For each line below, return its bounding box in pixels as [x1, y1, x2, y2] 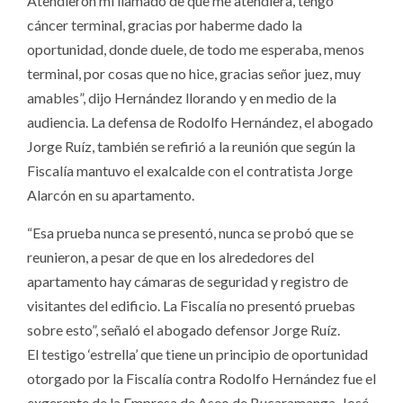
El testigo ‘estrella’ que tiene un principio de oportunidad [27, 345, 368, 363]
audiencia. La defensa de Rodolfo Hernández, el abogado [27, 113, 373, 131]
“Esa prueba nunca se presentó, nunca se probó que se [27, 224, 354, 242]
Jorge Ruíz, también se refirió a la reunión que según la [27, 138, 355, 156]
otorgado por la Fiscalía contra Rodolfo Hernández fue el [27, 370, 376, 388]
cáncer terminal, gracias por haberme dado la [27, 16, 302, 34]
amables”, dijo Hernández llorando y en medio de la [27, 89, 336, 107]
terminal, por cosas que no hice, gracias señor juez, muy [27, 65, 361, 83]
